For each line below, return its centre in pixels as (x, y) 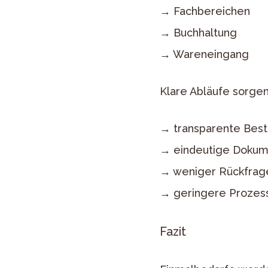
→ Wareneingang (204, 54)
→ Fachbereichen (205, 11)
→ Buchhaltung (198, 32)
